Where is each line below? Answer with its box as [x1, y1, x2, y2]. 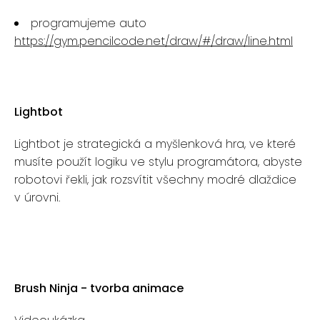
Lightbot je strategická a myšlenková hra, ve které [14, 136, 296, 152]
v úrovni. [14, 189, 60, 206]
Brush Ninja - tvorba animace [14, 280, 184, 296]
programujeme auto [31, 15, 146, 31]
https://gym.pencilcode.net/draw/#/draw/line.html [14, 33, 293, 49]
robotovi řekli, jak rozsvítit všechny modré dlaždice [14, 171, 296, 188]
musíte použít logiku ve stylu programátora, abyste [14, 154, 302, 170]
